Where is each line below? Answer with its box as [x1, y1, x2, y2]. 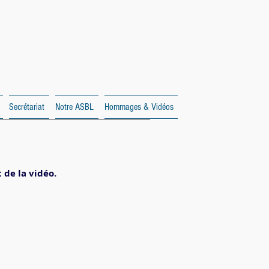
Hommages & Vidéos [104, 101, 174, 112]
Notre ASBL [55, 101, 94, 112]
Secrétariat [9, 101, 44, 112]
